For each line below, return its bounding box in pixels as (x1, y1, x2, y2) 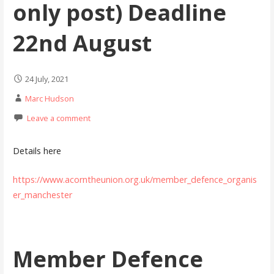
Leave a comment (26, 113, 91, 124)
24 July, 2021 (24, 73, 68, 85)
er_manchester (12, 188, 72, 201)
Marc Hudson (24, 93, 74, 105)
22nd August (12, 28, 152, 59)
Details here (12, 144, 61, 157)
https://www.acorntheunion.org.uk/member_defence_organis (12, 173, 257, 185)
